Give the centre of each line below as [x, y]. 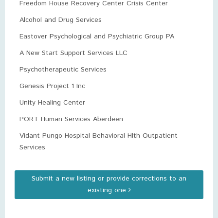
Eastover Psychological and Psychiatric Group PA [97, 36]
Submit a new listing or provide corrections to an [109, 179]
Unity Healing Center [52, 103]
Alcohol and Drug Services [61, 20]
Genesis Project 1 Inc [52, 86]
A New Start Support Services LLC [73, 53]
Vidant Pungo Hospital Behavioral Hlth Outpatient [99, 136]
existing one [108, 190]
